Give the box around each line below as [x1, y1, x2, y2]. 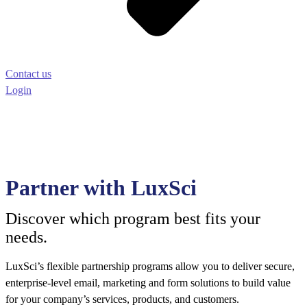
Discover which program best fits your [5, 210, 260, 228]
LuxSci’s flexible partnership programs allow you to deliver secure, [5, 260, 295, 273]
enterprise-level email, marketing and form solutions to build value [5, 277, 291, 289]
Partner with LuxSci [5, 175, 197, 200]
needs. [5, 228, 47, 247]
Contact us [5, 68, 51, 80]
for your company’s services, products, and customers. [5, 293, 239, 306]
